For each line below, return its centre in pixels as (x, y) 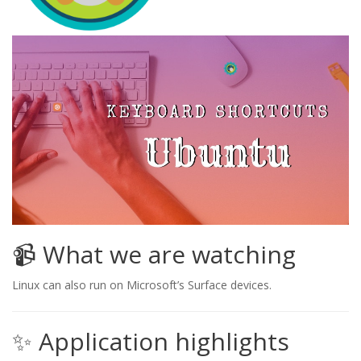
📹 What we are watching (154, 255)
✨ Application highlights (151, 342)
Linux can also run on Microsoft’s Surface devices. (142, 285)
